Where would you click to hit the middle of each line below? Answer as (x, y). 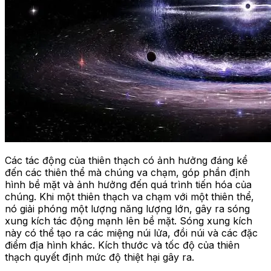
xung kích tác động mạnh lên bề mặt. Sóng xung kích (129, 221)
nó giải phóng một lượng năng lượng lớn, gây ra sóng (127, 209)
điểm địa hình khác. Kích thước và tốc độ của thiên (122, 245)
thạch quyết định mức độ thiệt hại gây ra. (100, 257)
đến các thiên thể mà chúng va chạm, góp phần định (127, 173)
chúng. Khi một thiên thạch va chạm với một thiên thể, (129, 197)
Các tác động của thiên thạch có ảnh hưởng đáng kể (126, 161)
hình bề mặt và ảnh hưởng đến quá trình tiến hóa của (128, 185)
